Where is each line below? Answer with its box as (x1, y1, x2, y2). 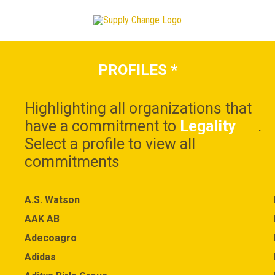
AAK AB (25, 213, 60, 225)
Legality (180, 117, 236, 135)
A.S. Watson (25, 194, 80, 206)
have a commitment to (25, 117, 180, 135)
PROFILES (98, 61, 171, 79)
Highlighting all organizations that (25, 99, 252, 117)
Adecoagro (25, 232, 77, 244)
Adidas (25, 251, 56, 263)
